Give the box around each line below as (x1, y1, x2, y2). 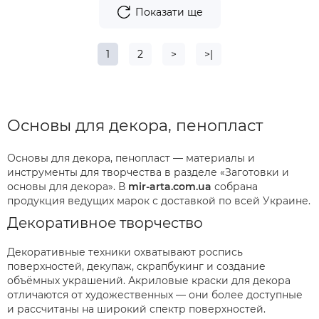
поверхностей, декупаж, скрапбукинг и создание (7, 260, 266, 273)
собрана (211, 180, 258, 193)
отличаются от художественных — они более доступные (7, 288, 303, 301)
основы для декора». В (7, 180, 128, 193)
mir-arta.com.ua (128, 180, 211, 193)
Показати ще (135, 6, 203, 19)
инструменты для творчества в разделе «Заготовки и (7, 166, 289, 179)
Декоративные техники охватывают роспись (7, 246, 243, 258)
